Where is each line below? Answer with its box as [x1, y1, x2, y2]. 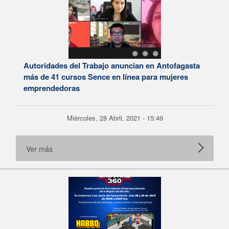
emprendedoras [24, 82, 80, 94]
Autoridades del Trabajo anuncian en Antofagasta [24, 60, 200, 71]
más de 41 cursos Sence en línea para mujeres [24, 71, 188, 82]
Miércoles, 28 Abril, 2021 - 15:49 [66, 113, 163, 123]
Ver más [26, 144, 53, 154]
